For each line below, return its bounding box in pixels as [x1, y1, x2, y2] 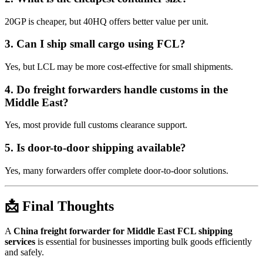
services [5, 236, 35, 247]
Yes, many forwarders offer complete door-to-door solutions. [5, 165, 228, 176]
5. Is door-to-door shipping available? [5, 141, 186, 154]
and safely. [5, 247, 44, 257]
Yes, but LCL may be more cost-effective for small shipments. [5, 62, 233, 72]
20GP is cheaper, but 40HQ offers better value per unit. [5, 16, 208, 26]
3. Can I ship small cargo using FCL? [5, 38, 186, 50]
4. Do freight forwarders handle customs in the [5, 83, 228, 96]
